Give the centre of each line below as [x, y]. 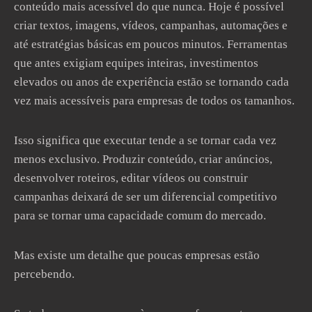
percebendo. [44, 274]
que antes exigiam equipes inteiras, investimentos [136, 63]
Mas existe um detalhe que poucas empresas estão [137, 255]
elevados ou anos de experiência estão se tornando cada [151, 82]
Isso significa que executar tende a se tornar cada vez [145, 140]
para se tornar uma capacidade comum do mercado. [140, 216]
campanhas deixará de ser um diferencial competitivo [146, 197]
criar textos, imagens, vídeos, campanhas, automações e [151, 25]
